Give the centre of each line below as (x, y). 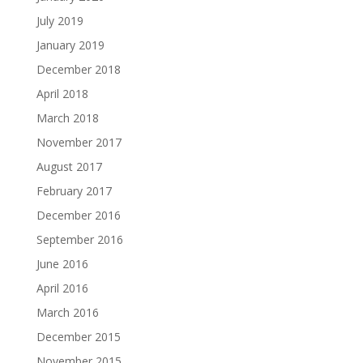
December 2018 (78, 70)
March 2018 (67, 118)
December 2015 (78, 337)
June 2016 (62, 264)
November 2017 (79, 143)
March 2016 (67, 313)
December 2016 (78, 216)
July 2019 (60, 21)
